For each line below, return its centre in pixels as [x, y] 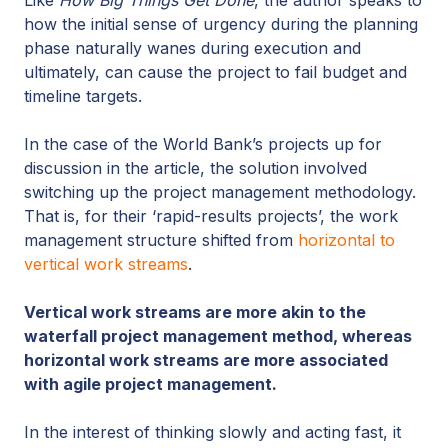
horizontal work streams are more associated [206, 359]
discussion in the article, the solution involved [195, 167]
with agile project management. [150, 383]
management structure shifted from [161, 239]
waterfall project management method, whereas [218, 335]
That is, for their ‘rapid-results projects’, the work [211, 215]
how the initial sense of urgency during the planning [221, 23]
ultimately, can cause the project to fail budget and [215, 71]
